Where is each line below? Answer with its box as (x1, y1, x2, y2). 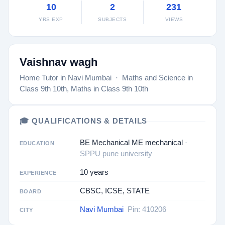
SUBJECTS (98, 17, 127, 23)
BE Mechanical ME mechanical (80, 138, 185, 147)
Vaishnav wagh (20, 56, 97, 69)
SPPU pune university (80, 149, 152, 158)
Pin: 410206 (128, 205, 166, 214)
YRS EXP (39, 17, 63, 23)
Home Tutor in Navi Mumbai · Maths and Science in (20, 73, 193, 82)
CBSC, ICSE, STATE (80, 186, 150, 195)
